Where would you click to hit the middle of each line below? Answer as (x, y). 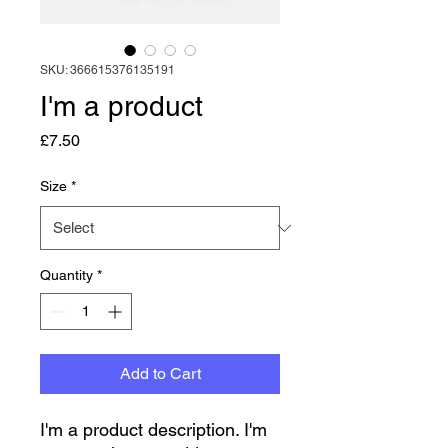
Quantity (66, 275)
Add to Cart (160, 373)
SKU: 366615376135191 (107, 70)
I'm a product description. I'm (153, 429)
